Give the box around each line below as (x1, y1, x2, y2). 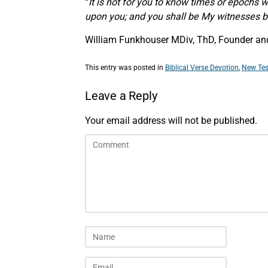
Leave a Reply (85, 89, 157, 103)
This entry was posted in (85, 63, 165, 72)
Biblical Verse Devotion (165, 63, 239, 72)
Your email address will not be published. (85, 115, 257, 127)
